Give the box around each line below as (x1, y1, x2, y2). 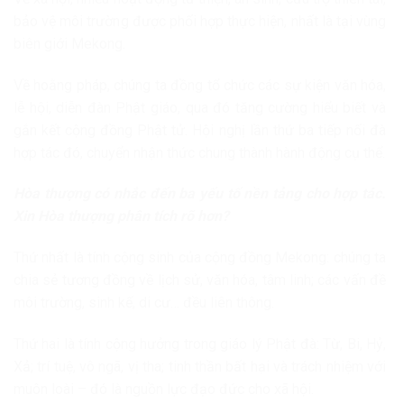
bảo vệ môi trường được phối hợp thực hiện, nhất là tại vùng (14, 12, 386, 30)
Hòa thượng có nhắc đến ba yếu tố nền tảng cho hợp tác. (14, 185, 386, 203)
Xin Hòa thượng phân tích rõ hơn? (14, 207, 229, 225)
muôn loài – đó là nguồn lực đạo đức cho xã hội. (14, 380, 314, 398)
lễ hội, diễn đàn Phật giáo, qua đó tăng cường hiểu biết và (14, 98, 386, 116)
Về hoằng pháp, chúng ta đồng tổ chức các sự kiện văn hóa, (14, 76, 386, 94)
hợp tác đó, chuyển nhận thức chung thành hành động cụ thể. (14, 143, 385, 161)
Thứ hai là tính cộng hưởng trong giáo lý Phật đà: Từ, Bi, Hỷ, (14, 335, 386, 353)
